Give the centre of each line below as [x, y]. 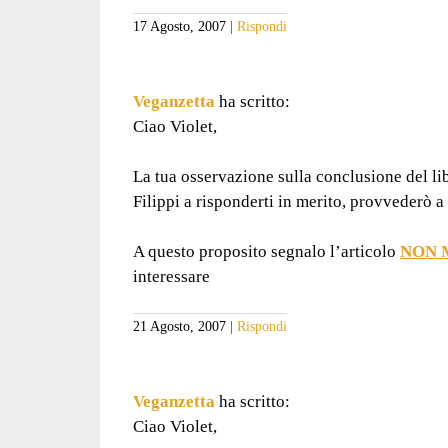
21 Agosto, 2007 [179, 327]
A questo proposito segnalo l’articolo [266, 252]
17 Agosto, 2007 [179, 26]
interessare [171, 277]
